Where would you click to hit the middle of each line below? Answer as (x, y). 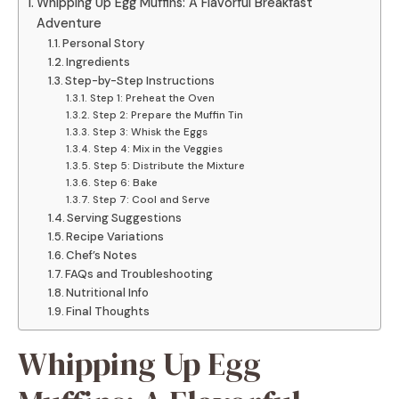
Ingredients (98, 61)
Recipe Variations (115, 236)
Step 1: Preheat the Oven (152, 98)
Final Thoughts (108, 311)
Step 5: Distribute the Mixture (169, 165)
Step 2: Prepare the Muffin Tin (167, 114)
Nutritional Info (108, 292)
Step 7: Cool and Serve (151, 199)
